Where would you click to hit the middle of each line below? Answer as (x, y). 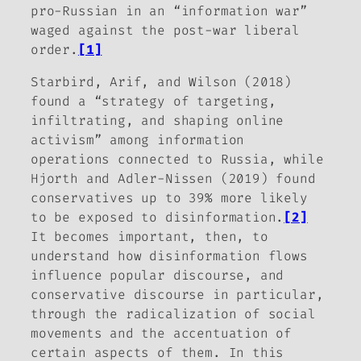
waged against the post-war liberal (165, 30)
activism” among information (138, 140)
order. (54, 49)
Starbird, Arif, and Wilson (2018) (162, 82)
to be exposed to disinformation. (158, 218)
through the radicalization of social (173, 314)
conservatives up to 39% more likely (169, 198)
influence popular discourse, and (158, 276)
